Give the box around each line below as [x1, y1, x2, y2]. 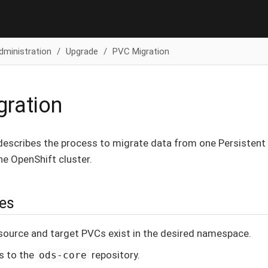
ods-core [39, 249, 87, 261]
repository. [89, 248, 141, 261]
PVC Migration [112, 45, 169, 57]
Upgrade [65, 45, 98, 57]
